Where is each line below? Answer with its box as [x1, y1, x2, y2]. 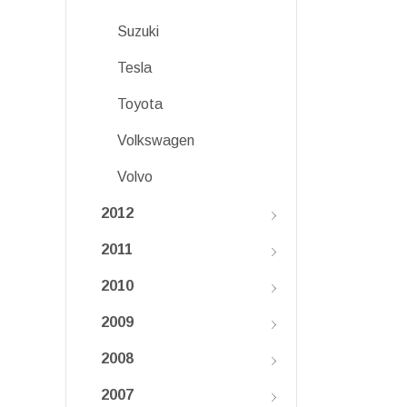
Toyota [117, 96, 163, 112]
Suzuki [117, 24, 159, 39]
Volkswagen [117, 133, 194, 148]
